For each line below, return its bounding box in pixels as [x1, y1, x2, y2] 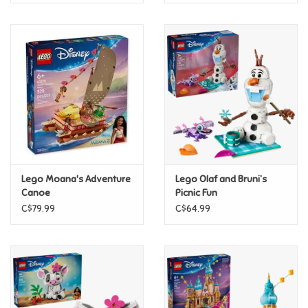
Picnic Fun [175, 186, 217, 199]
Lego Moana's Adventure [21, 173, 131, 185]
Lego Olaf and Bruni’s [175, 173, 267, 185]
